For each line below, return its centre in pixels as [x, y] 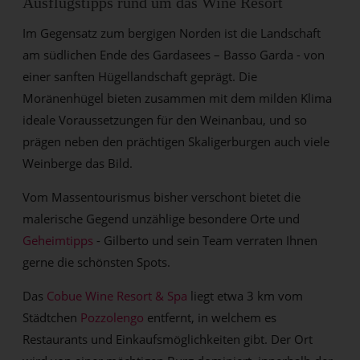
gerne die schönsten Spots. [97, 262]
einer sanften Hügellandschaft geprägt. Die [140, 77]
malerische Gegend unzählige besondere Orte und [162, 219]
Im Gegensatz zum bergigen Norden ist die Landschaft [172, 33]
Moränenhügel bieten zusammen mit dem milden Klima [178, 98]
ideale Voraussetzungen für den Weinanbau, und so [165, 120]
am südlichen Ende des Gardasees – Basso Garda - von [174, 55]
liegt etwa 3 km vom [245, 296]
